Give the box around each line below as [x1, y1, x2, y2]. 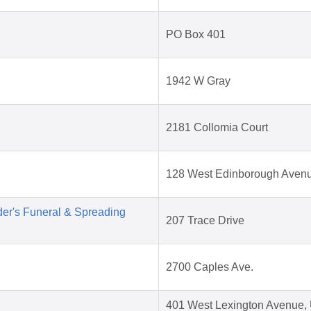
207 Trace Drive [166, 215, 244, 227]
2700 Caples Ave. [166, 261, 253, 274]
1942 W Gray [166, 75, 230, 87]
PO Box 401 [166, 28, 226, 41]
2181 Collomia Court [166, 121, 268, 134]
